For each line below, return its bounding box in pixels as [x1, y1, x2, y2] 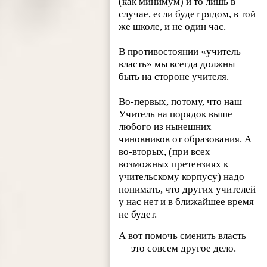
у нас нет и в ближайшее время [119, 196, 254, 208]
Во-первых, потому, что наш [119, 96, 243, 108]
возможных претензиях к [119, 159, 229, 170]
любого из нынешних [119, 121, 212, 133]
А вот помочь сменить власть [119, 230, 247, 242]
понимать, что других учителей [119, 184, 256, 195]
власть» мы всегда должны [119, 58, 235, 70]
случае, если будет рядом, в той [119, 8, 256, 20]
